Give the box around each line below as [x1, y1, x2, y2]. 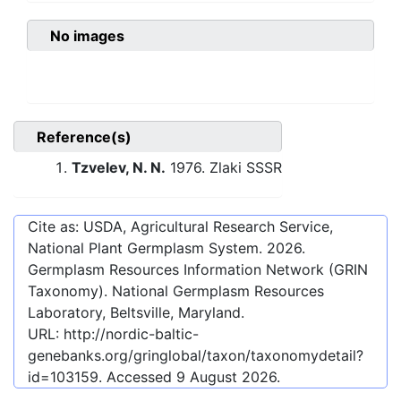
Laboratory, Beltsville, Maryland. [28, 303, 244, 322]
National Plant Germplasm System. [28, 239, 267, 258]
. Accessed [98, 368, 176, 387]
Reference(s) [37, 128, 132, 147]
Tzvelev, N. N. [72, 158, 166, 177]
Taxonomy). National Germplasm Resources [28, 282, 324, 301]
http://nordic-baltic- [64, 325, 199, 344]
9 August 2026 [176, 368, 277, 387]
